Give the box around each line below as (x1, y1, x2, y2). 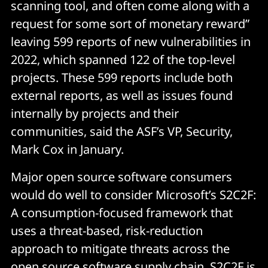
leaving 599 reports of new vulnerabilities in (11, 33, 251, 50)
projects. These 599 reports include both (11, 69, 233, 86)
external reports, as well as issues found (11, 87, 233, 103)
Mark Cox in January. (11, 141, 124, 157)
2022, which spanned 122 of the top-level (11, 51, 235, 68)
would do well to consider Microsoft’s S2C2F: (11, 186, 256, 203)
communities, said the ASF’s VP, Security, (11, 123, 233, 139)
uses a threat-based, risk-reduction (11, 222, 203, 239)
